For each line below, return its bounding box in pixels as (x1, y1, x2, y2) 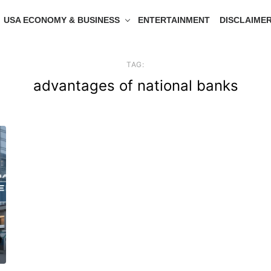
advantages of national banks (33, 77, 238, 94)
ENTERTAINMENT (138, 15, 210, 25)
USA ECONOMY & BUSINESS (4, 15, 120, 25)
